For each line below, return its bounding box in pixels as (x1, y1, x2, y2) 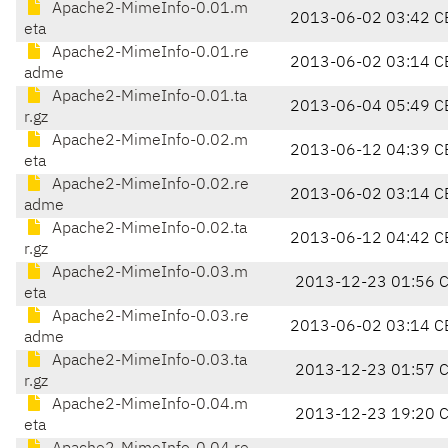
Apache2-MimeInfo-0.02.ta (48, 221, 247, 238)
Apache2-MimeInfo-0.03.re (48, 309, 249, 326)
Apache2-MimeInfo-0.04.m (48, 397, 248, 414)
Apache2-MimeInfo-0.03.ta (48, 353, 247, 370)
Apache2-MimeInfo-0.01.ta (48, 89, 247, 106)
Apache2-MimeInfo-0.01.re (48, 45, 249, 62)
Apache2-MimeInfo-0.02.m (48, 133, 248, 150)
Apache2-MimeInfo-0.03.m (48, 265, 248, 282)
